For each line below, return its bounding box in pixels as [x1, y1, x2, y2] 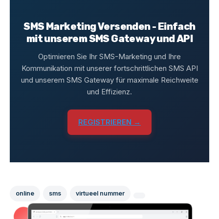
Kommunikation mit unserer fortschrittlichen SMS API [21, 64, 198, 73]
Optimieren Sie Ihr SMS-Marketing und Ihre [38, 52, 181, 61]
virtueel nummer [76, 190, 125, 197]
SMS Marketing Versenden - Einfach [23, 21, 196, 32]
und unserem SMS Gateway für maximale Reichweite [21, 75, 198, 85]
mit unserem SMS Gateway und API [26, 33, 193, 44]
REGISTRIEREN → [78, 117, 141, 127]
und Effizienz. [87, 87, 132, 96]
